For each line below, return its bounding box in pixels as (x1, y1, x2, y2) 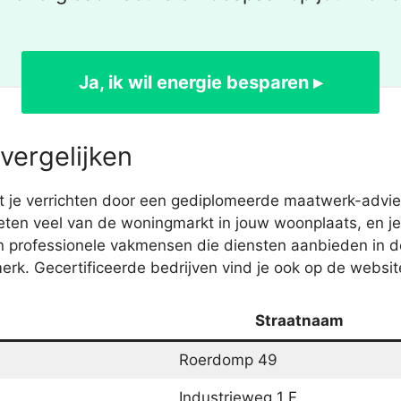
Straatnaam (254, 311, 344, 330)
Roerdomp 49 (178, 351, 277, 370)
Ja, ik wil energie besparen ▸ (79, 71, 322, 93)
